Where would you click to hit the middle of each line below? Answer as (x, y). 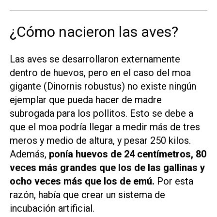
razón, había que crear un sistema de (87, 194)
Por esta (175, 181)
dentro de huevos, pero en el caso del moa (100, 72)
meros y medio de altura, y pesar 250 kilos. (100, 140)
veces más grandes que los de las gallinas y (107, 167)
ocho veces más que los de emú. (83, 181)
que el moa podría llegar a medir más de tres (105, 127)
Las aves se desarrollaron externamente (95, 59)
